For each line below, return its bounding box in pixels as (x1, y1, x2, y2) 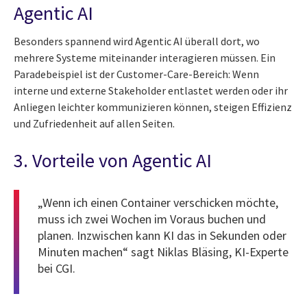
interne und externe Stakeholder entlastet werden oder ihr (14, 84, 288, 98)
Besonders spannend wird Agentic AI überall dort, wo (14, 34, 260, 49)
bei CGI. (38, 260, 75, 277)
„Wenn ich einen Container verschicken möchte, (38, 195, 278, 211)
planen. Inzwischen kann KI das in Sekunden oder (38, 228, 286, 244)
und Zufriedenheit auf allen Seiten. (14, 116, 175, 131)
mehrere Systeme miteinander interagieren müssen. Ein (14, 51, 275, 65)
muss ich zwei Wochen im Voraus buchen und (38, 211, 266, 228)
